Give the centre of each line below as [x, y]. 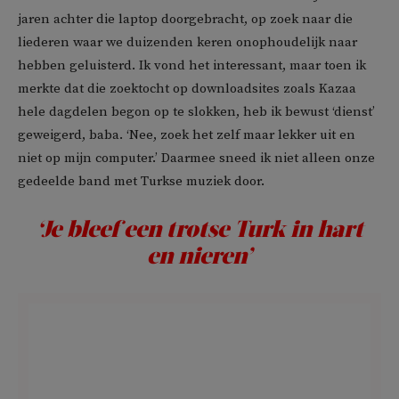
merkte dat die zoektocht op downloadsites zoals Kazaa [187, 89]
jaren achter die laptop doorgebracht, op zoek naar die [185, 19]
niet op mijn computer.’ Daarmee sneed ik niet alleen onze [196, 158]
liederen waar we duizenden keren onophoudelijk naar [187, 42]
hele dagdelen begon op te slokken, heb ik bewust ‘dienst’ [196, 112]
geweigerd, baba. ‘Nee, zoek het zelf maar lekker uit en [187, 135]
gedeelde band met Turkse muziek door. [141, 181]
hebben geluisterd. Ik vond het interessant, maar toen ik [192, 65]
